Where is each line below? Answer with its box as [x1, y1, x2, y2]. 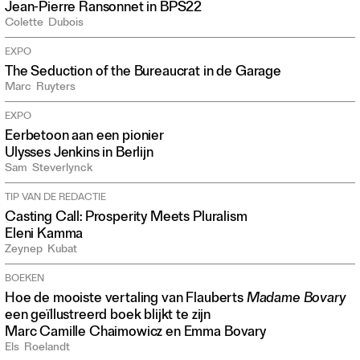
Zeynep [5, 241, 43, 260]
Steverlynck [32, 160, 92, 179]
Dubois [48, 14, 84, 34]
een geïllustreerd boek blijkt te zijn [5, 305, 211, 329]
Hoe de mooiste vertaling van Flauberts [5, 288, 247, 312]
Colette [5, 14, 43, 34]
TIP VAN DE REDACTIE [5, 190, 106, 207]
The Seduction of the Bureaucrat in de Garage [5, 61, 281, 85]
